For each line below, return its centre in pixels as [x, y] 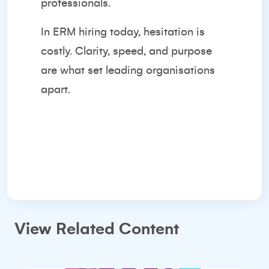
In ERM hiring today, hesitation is [123, 32]
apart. [56, 89]
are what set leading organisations [128, 70]
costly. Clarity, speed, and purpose [126, 51]
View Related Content [97, 229]
